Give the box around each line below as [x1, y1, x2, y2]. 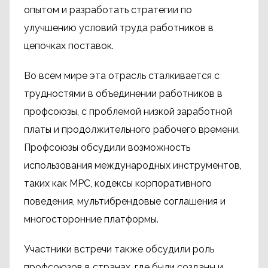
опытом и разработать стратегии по [24, 4, 192, 16]
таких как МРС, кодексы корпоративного [24, 178, 212, 189]
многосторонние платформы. [24, 214, 159, 225]
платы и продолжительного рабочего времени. [24, 124, 240, 135]
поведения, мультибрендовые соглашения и [24, 196, 226, 207]
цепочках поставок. [24, 40, 114, 51]
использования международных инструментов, [24, 160, 242, 171]
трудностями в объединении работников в [24, 88, 223, 99]
